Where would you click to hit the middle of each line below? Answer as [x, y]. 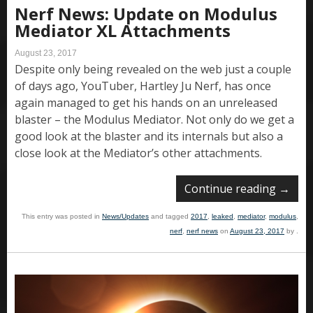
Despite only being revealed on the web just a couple [153, 70]
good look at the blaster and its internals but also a [149, 137]
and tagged [170, 217]
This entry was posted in [62, 217]
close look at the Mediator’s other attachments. [138, 153]
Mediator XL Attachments [123, 31]
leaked [223, 217]
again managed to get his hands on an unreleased [146, 103]
